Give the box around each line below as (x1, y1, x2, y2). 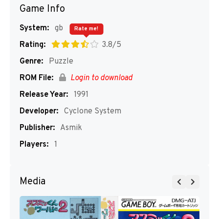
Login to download (68, 73, 132, 83)
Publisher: (20, 123, 55, 133)
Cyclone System (62, 107, 121, 116)
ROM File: (20, 73, 53, 83)
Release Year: (20, 90, 68, 100)
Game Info (20, 3, 65, 16)
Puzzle (47, 57, 73, 66)
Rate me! (74, 25, 98, 32)
